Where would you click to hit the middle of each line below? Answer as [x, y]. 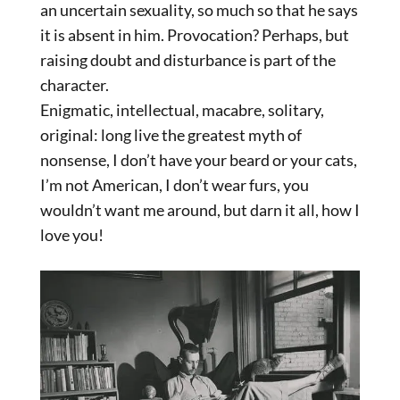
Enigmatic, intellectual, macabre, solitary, [182, 110]
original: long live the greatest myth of [171, 135]
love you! [72, 235]
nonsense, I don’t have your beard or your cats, [199, 160]
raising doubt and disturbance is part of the [188, 60]
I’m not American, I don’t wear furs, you [175, 185]
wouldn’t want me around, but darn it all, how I [200, 210]
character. [75, 85]
